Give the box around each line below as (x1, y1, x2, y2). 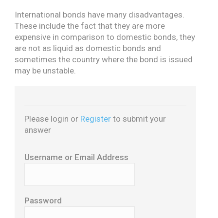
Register (80, 113, 111, 124)
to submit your (111, 113, 166, 124)
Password (24, 195, 62, 205)
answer (24, 125, 51, 135)
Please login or (24, 113, 80, 124)
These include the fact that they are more (15, 20, 165, 31)
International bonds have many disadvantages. (15, 9, 184, 19)
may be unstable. (15, 65, 76, 75)
